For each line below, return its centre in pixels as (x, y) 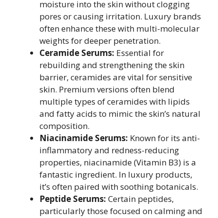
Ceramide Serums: (77, 53)
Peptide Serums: (73, 199)
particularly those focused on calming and (121, 211)
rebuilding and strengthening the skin (112, 65)
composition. (64, 126)
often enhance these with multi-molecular (119, 28)
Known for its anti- (164, 138)
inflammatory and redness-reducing (109, 150)
